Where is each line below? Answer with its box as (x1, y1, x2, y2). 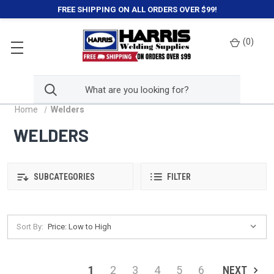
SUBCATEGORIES (32, 171, 95, 182)
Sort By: (17, 222, 43, 231)
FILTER (167, 172, 191, 182)
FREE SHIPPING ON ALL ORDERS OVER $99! (57, 4, 217, 14)
